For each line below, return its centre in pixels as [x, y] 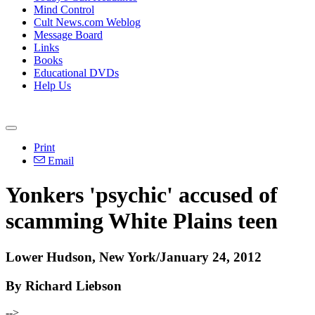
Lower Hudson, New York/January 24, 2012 [134, 257]
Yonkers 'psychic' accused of [142, 195]
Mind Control [64, 9]
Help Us [52, 85]
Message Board [68, 35]
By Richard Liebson [64, 285]
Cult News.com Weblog [87, 22]
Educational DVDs [76, 73]
